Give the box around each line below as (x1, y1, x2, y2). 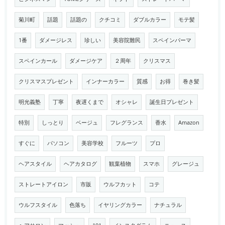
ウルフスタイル (18, 201, 57, 208)
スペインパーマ (152, 37, 191, 44)
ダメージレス (39, 37, 72, 44)
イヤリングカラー (97, 201, 142, 208)
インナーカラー (85, 78, 125, 85)
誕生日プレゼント (149, 98, 194, 105)
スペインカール (18, 57, 57, 64)
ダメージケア (69, 57, 102, 64)
